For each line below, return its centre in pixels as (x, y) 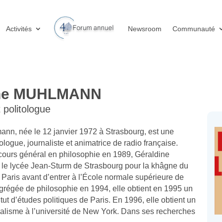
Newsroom (144, 28)
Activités (19, 28)
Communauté (194, 28)
